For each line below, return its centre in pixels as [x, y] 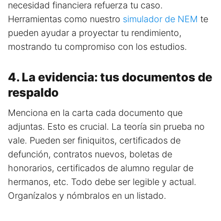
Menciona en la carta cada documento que [95, 113]
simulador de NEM [160, 19]
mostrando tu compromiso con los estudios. [97, 47]
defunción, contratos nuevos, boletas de [90, 154]
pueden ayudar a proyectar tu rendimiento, [95, 33]
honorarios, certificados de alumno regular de [101, 168]
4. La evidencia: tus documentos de [110, 77]
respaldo [33, 93]
